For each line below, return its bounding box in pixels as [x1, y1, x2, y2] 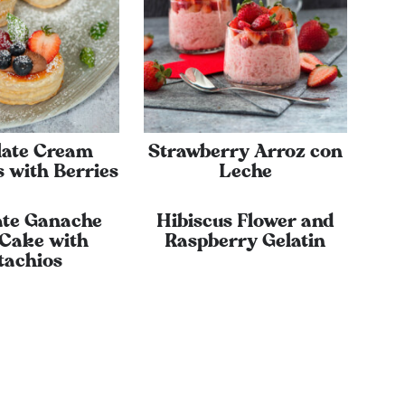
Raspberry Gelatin [165, 231, 326, 250]
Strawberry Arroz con [147, 142, 343, 161]
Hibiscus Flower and [156, 212, 334, 231]
